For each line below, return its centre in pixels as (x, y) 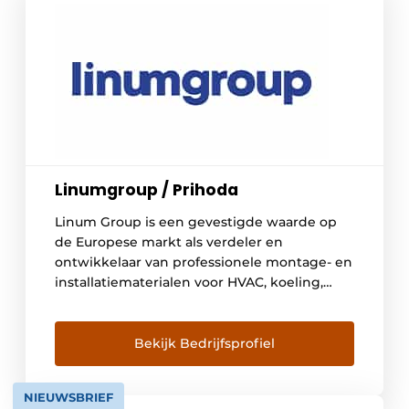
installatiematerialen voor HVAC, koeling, (189, 283)
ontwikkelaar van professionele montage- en (204, 262)
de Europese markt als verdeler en (169, 242)
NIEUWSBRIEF (68, 398)
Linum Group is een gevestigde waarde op (196, 222)
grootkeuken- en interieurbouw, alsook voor (201, 303)
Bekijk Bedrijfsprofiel (204, 344)
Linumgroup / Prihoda (147, 190)
